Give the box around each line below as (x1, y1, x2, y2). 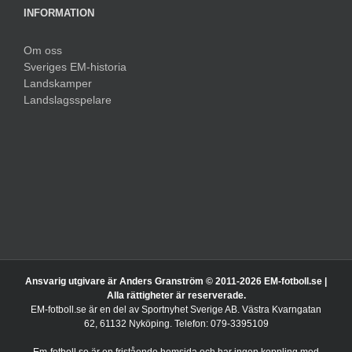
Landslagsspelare (24, 82, 112, 96)
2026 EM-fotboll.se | (240, 265, 327, 277)
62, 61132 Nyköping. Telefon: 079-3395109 (83, 307, 269, 319)
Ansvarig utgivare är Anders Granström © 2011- (25, 265, 240, 277)
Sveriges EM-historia (24, 49, 126, 63)
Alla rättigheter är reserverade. (106, 279, 246, 291)
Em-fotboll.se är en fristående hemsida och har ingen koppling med (33, 335, 319, 347)
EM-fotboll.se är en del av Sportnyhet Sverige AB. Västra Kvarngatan (31, 293, 321, 305)
